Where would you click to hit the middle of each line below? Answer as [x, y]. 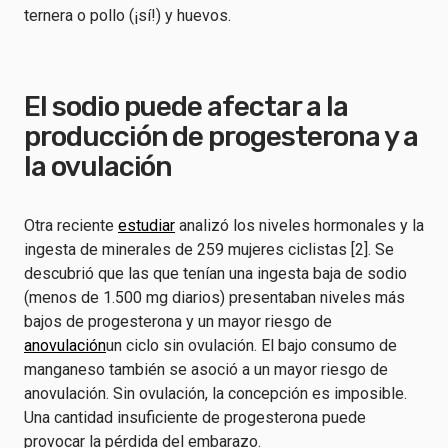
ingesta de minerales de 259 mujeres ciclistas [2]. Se [209, 249]
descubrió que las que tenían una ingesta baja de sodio [215, 273]
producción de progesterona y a [221, 136]
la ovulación [98, 166]
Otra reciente [71, 225]
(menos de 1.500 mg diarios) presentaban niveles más [214, 297]
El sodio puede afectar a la [186, 106]
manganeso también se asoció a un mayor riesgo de [206, 369]
